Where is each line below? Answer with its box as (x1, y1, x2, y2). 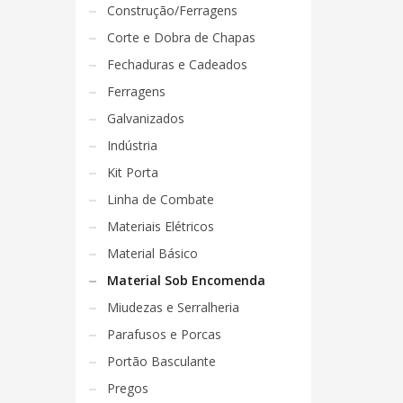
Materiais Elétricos (106, 218, 214, 235)
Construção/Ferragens (106, 2, 237, 19)
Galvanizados (106, 110, 184, 127)
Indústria (106, 137, 157, 154)
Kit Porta (106, 164, 158, 181)
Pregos (106, 380, 148, 397)
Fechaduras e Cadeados (106, 56, 247, 73)
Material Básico (106, 245, 198, 262)
